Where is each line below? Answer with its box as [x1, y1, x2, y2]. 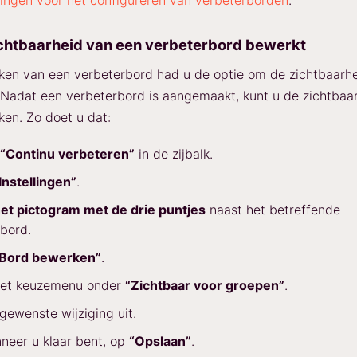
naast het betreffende [206, 202, 340, 218]
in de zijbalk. [135, 146, 213, 162]
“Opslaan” [129, 333, 191, 349]
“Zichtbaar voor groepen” [125, 277, 284, 293]
